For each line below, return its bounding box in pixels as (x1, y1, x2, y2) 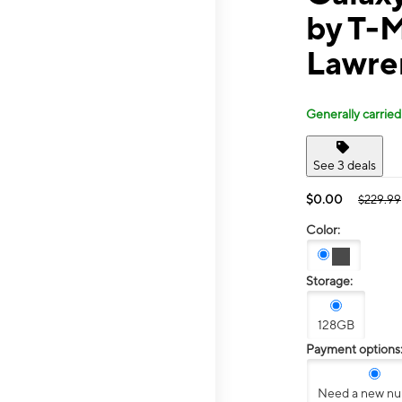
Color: (306, 222, 340, 237)
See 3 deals (313, 157, 376, 172)
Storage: (306, 274, 353, 289)
